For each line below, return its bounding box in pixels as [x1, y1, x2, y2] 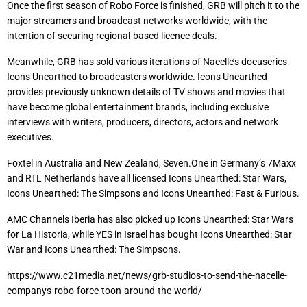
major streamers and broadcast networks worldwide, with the [7, 15, 267, 26]
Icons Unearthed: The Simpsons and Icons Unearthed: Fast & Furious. [7, 188, 299, 199]
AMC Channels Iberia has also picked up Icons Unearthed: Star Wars [7, 214, 293, 225]
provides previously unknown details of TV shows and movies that [7, 86, 286, 97]
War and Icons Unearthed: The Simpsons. [7, 244, 181, 255]
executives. [7, 132, 54, 143]
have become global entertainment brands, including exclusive [7, 101, 269, 112]
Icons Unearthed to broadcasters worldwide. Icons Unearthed [7, 71, 267, 82]
